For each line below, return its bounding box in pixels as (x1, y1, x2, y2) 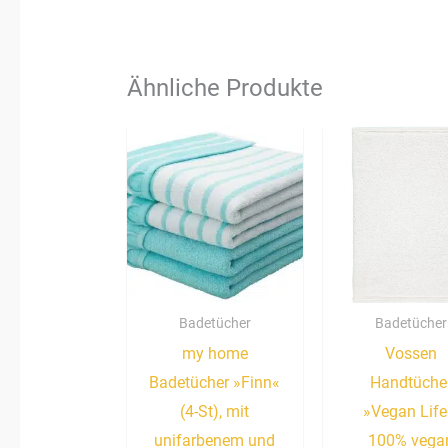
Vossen (384, 344, 437, 364)
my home (181, 344, 248, 364)
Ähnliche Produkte (126, 73, 323, 102)
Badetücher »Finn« (149, 373, 281, 393)
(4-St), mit (180, 402, 250, 422)
